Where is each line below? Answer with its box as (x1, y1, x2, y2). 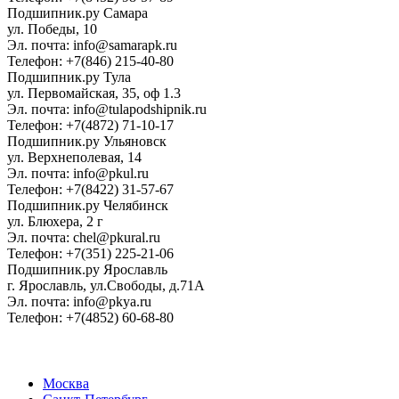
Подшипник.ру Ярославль (7, 262, 167, 278)
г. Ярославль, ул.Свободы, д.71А (7, 278, 205, 294)
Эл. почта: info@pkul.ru (7, 166, 149, 182)
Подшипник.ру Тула (7, 69, 131, 85)
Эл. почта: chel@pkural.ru (7, 230, 160, 246)
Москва (43, 376, 89, 392)
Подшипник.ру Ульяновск (7, 134, 167, 150)
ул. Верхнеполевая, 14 (7, 150, 142, 166)
